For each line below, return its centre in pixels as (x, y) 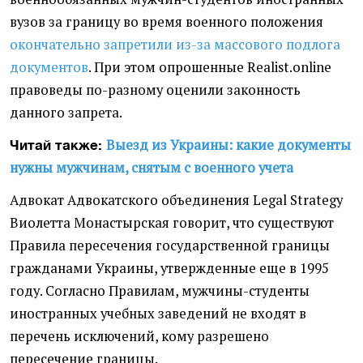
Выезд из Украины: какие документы (228, 145)
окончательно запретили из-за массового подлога (175, 45)
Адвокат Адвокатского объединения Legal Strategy (176, 201)
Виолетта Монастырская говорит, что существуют (172, 223)
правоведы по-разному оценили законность (155, 90)
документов (49, 68)
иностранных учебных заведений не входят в (158, 314)
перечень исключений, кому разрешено (139, 337)
